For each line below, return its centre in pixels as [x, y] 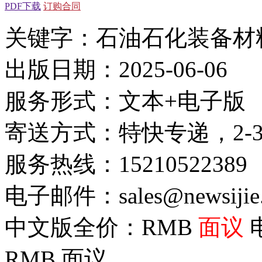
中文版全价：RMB [101, 227]
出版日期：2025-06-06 [116, 69]
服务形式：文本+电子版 [125, 101]
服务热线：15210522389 [126, 164]
